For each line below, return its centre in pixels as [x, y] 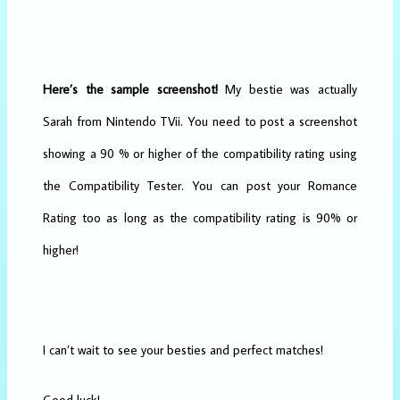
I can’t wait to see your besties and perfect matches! [183, 349]
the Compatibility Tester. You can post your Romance [200, 185]
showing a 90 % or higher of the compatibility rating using [200, 153]
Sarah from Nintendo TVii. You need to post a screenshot [200, 121]
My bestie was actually [287, 88]
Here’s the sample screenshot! [130, 88]
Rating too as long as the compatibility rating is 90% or [200, 217]
